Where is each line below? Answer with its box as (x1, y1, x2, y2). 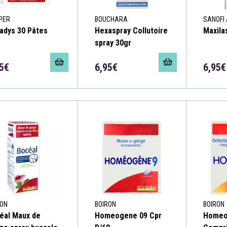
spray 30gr (94, 37, 131, 48)
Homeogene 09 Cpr (94, 211, 162, 221)
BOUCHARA (94, 15, 128, 23)
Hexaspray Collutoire (94, 25, 168, 35)
